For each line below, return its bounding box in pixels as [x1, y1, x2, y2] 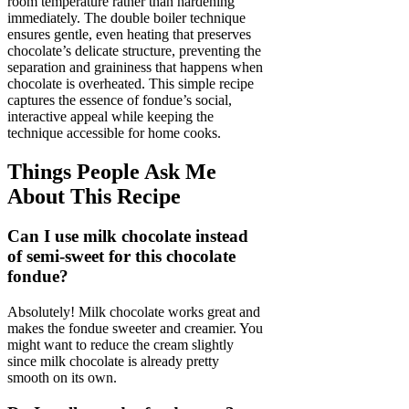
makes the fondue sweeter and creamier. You [7, 320, 263, 337]
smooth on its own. [7, 370, 117, 386]
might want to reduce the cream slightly [7, 337, 234, 353]
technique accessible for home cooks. [7, 124, 221, 141]
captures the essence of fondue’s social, [7, 91, 232, 108]
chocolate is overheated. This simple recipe [7, 75, 254, 91]
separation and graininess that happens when [7, 58, 263, 75]
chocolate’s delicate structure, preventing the [7, 42, 261, 58]
